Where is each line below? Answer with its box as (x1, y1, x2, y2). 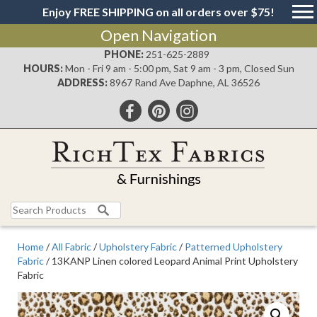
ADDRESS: (57, 76, 108, 88)
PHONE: (104, 48, 144, 60)
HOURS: (23, 62, 63, 74)
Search (10, 202, 42, 214)
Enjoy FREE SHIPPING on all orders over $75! (42, 5, 275, 18)
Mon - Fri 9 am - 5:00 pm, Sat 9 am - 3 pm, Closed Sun (64, 62, 294, 74)
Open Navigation (100, 25, 217, 45)
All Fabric (52, 241, 91, 253)
